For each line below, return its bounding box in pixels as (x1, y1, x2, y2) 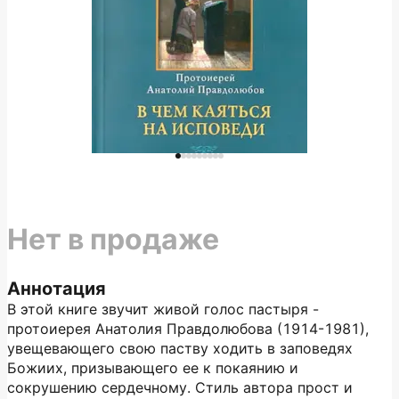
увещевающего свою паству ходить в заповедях (7, 339, 353, 357)
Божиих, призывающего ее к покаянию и (7, 359, 298, 377)
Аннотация (7, 278, 106, 299)
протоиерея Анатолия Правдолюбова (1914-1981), (7, 320, 369, 338)
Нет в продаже (7, 222, 219, 256)
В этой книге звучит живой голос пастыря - (7, 300, 319, 318)
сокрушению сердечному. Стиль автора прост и (7, 379, 353, 396)
